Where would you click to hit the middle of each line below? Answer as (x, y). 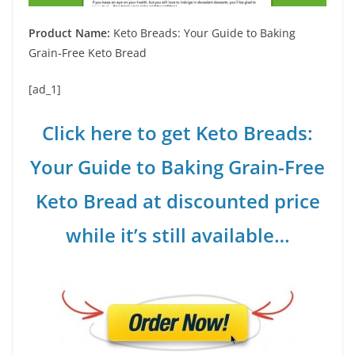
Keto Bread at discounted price (177, 200)
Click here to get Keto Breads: (177, 132)
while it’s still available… (177, 235)
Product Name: (69, 32)
